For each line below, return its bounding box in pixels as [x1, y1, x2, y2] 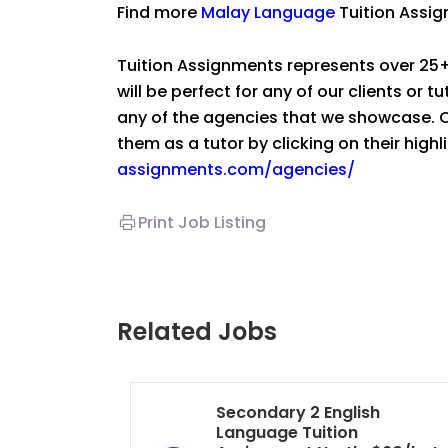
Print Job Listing [138, 211, 266, 235]
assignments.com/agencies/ [117, 157, 355, 181]
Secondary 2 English [216, 401, 380, 425]
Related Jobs [117, 315, 277, 349]
